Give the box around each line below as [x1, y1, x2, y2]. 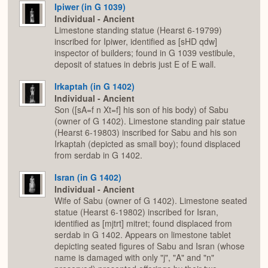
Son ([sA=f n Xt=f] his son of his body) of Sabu [54, 103, 229, 116]
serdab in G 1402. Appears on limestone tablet [54, 229, 231, 241]
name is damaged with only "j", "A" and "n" [54, 251, 214, 264]
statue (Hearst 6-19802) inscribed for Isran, [54, 206, 218, 218]
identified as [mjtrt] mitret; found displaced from [54, 217, 232, 230]
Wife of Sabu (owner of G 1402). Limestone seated [54, 194, 247, 207]
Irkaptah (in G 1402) [54, 80, 135, 92]
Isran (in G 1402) [54, 170, 121, 183]
